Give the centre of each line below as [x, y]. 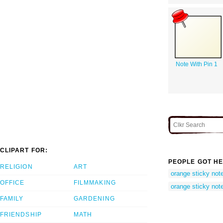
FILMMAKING [95, 183]
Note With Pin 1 [196, 64]
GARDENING [94, 199]
